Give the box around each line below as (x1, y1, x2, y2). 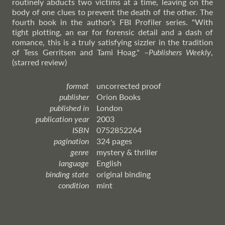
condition (58, 180, 89, 190)
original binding (96, 169, 151, 179)
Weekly (186, 47, 211, 57)
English (96, 158, 122, 168)
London (96, 103, 123, 113)
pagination (54, 136, 89, 146)
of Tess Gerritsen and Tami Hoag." (12, 47, 144, 57)
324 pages (96, 136, 132, 146)
